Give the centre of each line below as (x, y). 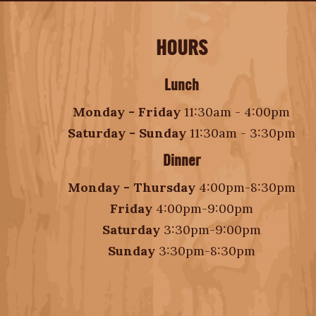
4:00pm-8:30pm (247, 187)
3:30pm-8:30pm (207, 251)
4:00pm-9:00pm (204, 208)
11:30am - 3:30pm (242, 133)
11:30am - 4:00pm (237, 112)
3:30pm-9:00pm (212, 230)
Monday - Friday (129, 112)
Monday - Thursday (133, 187)
